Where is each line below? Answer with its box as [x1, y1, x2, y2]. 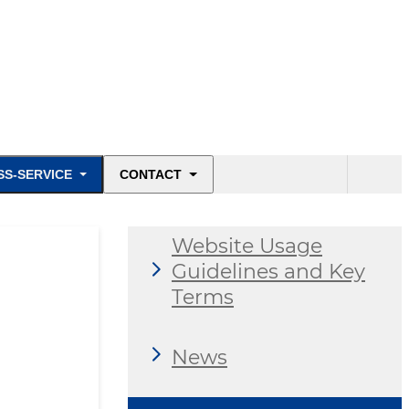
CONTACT [120, 167, 183, 183]
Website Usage [172, 234, 322, 259]
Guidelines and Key [172, 259, 365, 285]
